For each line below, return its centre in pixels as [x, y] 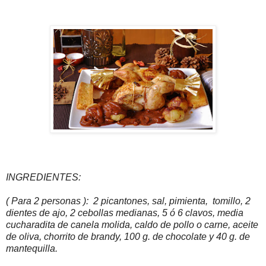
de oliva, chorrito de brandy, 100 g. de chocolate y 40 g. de [128, 237]
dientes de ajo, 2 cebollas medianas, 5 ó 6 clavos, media [125, 213]
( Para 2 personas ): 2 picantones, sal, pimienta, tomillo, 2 [128, 201]
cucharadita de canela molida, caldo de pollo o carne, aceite [132, 225]
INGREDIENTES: [43, 178]
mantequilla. [32, 249]
